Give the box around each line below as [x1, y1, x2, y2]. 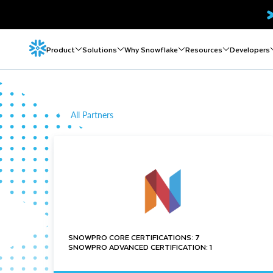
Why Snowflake [124, 43, 178, 55]
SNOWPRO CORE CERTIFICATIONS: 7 [68, 230, 200, 243]
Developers [230, 43, 270, 55]
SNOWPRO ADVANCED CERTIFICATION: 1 [68, 240, 212, 253]
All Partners [71, 110, 113, 120]
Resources [185, 43, 222, 55]
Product [46, 43, 75, 55]
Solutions [82, 43, 117, 55]
